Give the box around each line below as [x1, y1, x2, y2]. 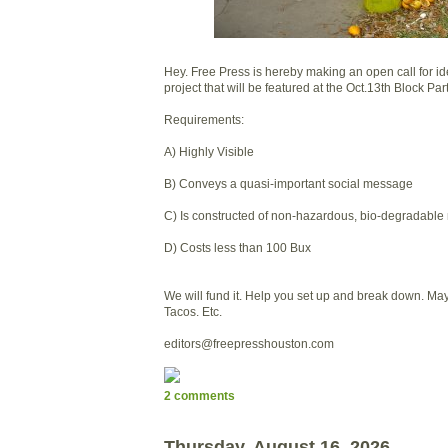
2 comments [164, 388, 235, 402]
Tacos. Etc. [164, 305, 222, 319]
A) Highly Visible [164, 145, 254, 159]
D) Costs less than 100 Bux [164, 241, 311, 255]
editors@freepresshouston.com [164, 337, 334, 351]
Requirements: [164, 113, 244, 127]
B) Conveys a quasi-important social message [164, 177, 413, 191]
